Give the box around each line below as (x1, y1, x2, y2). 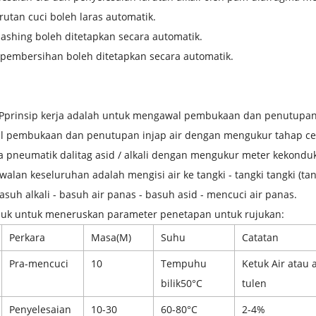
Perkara (9, 230, 45, 244)
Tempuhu (161, 256, 207, 270)
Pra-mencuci (9, 256, 68, 270)
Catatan (242, 230, 279, 244)
